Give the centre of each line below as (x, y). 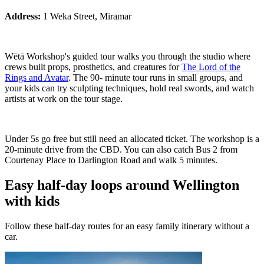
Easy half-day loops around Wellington (122, 185)
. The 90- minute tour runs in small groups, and (156, 77)
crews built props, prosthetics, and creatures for (93, 67)
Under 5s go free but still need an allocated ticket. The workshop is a (132, 138)
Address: (23, 16)
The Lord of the (211, 67)
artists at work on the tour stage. (64, 98)
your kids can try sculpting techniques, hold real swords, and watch (129, 88)
